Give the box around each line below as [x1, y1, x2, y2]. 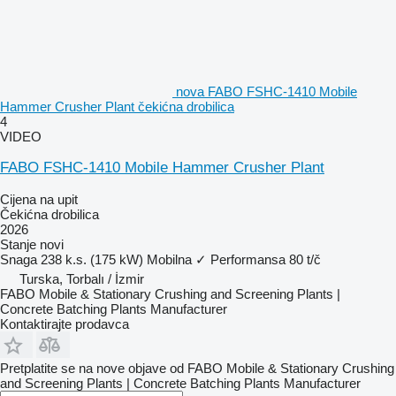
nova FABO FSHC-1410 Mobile [176, 84, 357, 100]
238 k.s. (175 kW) [41, 252, 143, 268]
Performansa [210, 252, 286, 268]
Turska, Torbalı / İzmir [19, 271, 144, 287]
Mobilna [147, 252, 192, 268]
